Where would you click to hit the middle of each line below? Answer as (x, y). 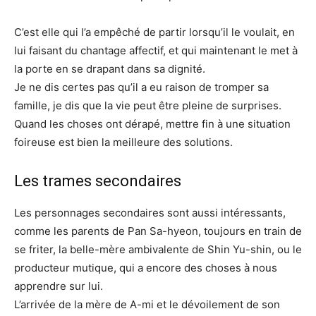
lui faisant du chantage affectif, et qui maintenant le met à (156, 51)
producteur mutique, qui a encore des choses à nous (146, 268)
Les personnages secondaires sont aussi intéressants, (150, 213)
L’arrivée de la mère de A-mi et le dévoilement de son (147, 305)
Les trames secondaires (98, 181)
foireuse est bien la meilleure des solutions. (123, 142)
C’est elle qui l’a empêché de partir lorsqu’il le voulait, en (154, 32)
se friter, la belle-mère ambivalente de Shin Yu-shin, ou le (158, 250)
